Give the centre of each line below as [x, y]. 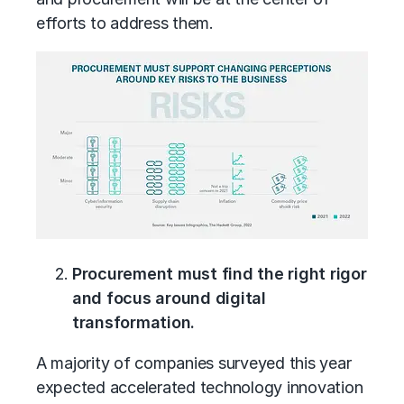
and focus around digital [169, 298]
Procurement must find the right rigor [220, 274]
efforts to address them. [125, 23]
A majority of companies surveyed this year [194, 363]
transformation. [134, 322]
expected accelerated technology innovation [200, 387]
